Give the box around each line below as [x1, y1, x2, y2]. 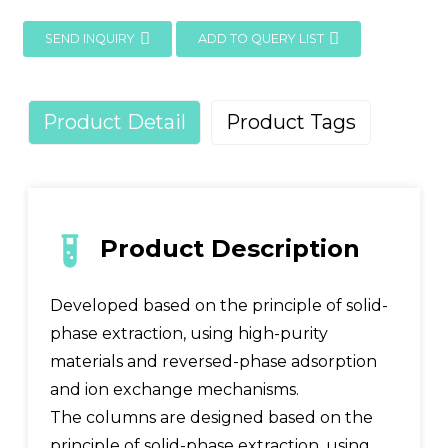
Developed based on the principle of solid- [49, 295, 388, 315]
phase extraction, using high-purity [49, 323, 328, 343]
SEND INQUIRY [44, 30, 135, 46]
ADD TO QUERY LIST [197, 30, 324, 46]
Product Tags [225, 109, 356, 134]
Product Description [99, 234, 360, 264]
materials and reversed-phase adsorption [49, 351, 377, 371]
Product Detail [42, 109, 186, 134]
